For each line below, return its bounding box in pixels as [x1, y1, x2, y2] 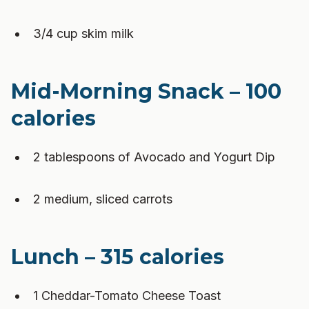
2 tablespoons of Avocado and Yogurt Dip [33, 150, 275, 164]
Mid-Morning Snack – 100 [11, 79, 281, 104]
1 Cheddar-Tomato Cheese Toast [33, 288, 221, 303]
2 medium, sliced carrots [33, 192, 172, 206]
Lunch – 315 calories [11, 244, 224, 270]
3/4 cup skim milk [33, 26, 134, 41]
